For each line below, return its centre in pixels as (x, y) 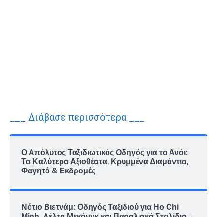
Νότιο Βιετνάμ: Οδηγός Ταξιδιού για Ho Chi (100, 207)
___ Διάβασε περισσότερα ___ (77, 117)
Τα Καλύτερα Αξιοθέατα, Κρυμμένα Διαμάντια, (105, 161)
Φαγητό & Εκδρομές (58, 170)
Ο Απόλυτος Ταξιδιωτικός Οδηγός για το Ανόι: (105, 152)
